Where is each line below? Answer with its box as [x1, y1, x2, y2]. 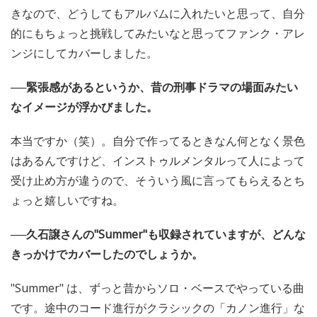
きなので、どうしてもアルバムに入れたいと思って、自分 [11, 6, 305, 22]
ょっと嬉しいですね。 [11, 192, 124, 209]
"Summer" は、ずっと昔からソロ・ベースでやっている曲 [11, 280, 304, 296]
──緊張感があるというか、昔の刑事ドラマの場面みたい [11, 79, 298, 96]
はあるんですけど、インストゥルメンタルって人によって [11, 153, 305, 169]
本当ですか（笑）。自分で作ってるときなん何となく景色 [11, 133, 305, 149]
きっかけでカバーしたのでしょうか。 [11, 246, 203, 263]
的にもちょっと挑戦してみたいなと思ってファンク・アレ [11, 25, 305, 42]
